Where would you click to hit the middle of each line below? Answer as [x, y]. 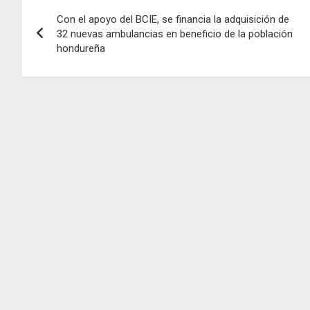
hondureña [81, 48]
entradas [65, 61]
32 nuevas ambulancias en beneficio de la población [175, 34]
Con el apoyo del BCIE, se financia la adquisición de [173, 19]
